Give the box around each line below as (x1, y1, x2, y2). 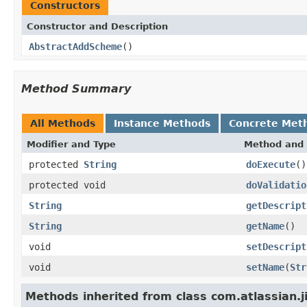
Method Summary (21, 82, 131, 95)
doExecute (246, 158, 295, 170)
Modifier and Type (27, 138, 116, 149)
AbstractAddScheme (29, 40, 122, 52)
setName (246, 261, 284, 273)
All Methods (30, 117, 95, 129)
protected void (29, 179, 106, 191)
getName (246, 220, 284, 232)
